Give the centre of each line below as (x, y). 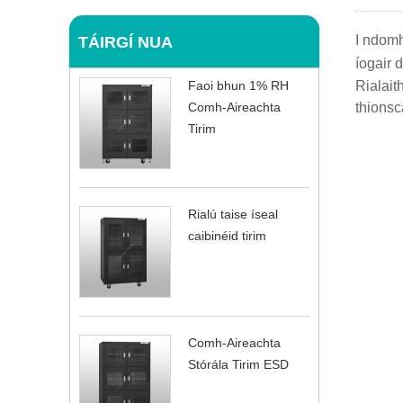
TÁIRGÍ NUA (125, 43)
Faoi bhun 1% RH (238, 86)
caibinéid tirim (227, 236)
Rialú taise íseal (233, 215)
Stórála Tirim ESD (238, 365)
